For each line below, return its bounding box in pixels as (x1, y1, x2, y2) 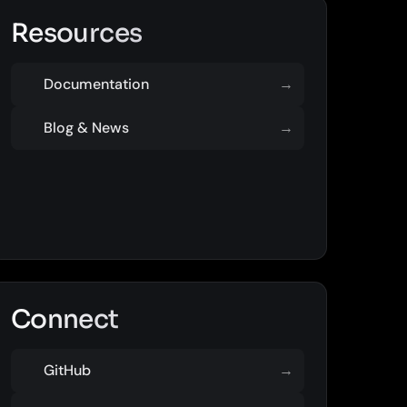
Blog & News (43, 118, 129, 137)
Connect (10, 303, 119, 335)
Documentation (43, 74, 149, 94)
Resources (10, 17, 143, 49)
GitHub (43, 361, 91, 380)
